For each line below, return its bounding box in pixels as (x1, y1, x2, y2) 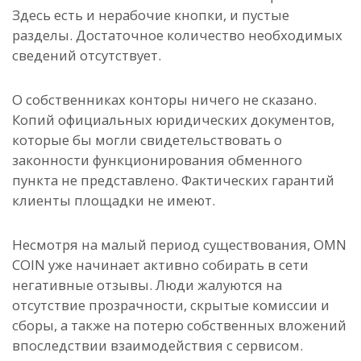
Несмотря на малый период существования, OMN (12, 235, 346, 255)
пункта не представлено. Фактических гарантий (12, 171, 334, 190)
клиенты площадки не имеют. (12, 191, 218, 210)
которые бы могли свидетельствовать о (12, 131, 282, 150)
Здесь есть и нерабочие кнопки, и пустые (12, 6, 289, 25)
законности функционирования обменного (12, 151, 302, 170)
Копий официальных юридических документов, (12, 110, 334, 130)
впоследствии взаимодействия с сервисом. (12, 336, 303, 355)
